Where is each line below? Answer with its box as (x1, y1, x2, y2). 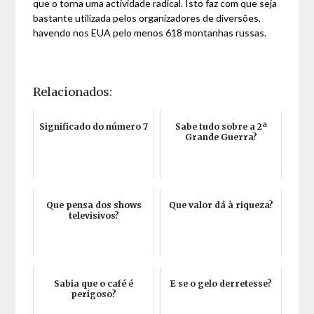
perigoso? (71, 289, 117, 300)
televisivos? (68, 210, 119, 221)
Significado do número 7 (39, 121, 149, 132)
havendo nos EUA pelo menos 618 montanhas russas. (33, 27, 267, 39)
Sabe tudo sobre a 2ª (175, 121, 267, 132)
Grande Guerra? (184, 132, 257, 143)
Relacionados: (33, 85, 113, 100)
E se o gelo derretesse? (170, 278, 272, 289)
